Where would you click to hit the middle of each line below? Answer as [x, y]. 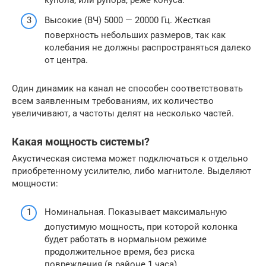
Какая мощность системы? [81, 141]
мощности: [35, 183]
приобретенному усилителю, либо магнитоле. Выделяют [132, 171]
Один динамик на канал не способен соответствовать [127, 88]
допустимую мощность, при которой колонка [141, 227]
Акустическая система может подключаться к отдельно [130, 158]
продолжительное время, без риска [120, 252]
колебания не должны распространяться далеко [148, 47]
